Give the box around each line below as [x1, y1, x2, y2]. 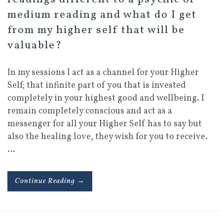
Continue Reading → [15, 176, 85, 186]
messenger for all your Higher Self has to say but [7, 118, 202, 130]
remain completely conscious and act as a [7, 105, 172, 117]
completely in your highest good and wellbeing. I [7, 92, 204, 105]
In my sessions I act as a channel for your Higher [7, 67, 199, 79]
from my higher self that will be [7, 23, 185, 38]
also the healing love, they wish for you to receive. [7, 131, 208, 143]
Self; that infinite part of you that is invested [7, 79, 186, 92]
